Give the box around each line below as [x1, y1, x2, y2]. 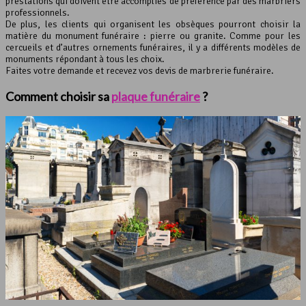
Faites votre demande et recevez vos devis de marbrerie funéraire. [5, 64, 274, 76]
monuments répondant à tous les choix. [5, 53, 165, 65]
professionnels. [5, 6, 70, 18]
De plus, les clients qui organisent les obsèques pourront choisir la [5, 18, 301, 30]
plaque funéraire [111, 88, 200, 104]
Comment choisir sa [5, 88, 111, 104]
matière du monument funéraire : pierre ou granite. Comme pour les [5, 29, 301, 42]
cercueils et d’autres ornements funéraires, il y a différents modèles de [5, 41, 301, 53]
